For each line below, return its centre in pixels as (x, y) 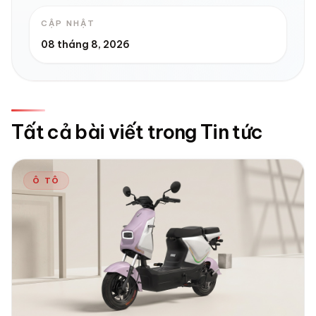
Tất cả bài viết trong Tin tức (137, 132)
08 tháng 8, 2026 (85, 44)
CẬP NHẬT (68, 23)
